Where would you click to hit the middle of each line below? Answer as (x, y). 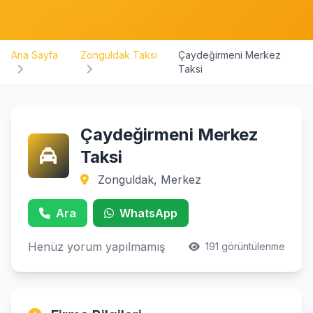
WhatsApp (148, 213)
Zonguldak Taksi (119, 55)
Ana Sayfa (35, 55)
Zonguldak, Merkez (147, 180)
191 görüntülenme (244, 246)
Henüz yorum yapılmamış (96, 247)
